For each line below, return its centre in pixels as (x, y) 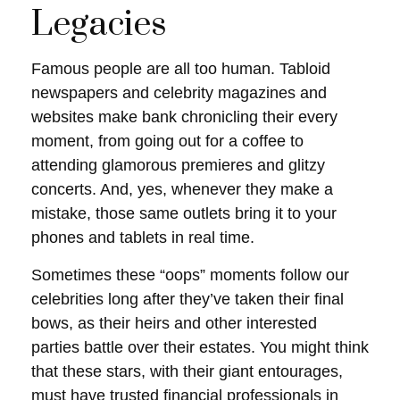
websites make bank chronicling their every (184, 117)
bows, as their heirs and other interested (174, 323)
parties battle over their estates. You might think (200, 347)
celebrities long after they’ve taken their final (187, 299)
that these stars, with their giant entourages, (187, 371)
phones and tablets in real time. (145, 237)
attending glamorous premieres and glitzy (178, 165)
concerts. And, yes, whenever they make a (182, 189)
